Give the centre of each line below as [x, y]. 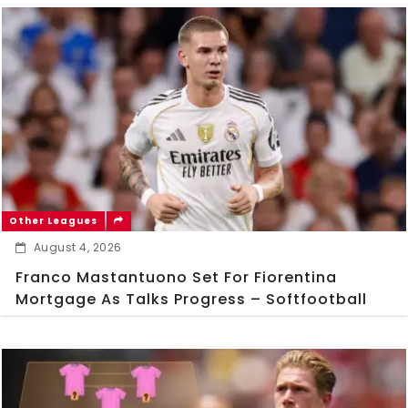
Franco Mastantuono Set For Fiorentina [176, 278]
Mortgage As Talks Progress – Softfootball [191, 300]
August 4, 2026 [77, 248]
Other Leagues [53, 221]
